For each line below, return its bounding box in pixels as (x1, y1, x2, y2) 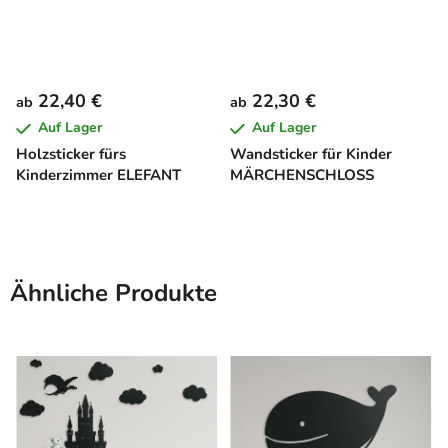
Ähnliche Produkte (10, 276, 217, 309)
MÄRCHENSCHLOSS (230, 164, 374, 185)
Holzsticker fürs (16, 143, 126, 164)
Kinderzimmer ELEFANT (16, 164, 181, 185)
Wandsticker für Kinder (230, 143, 392, 164)
